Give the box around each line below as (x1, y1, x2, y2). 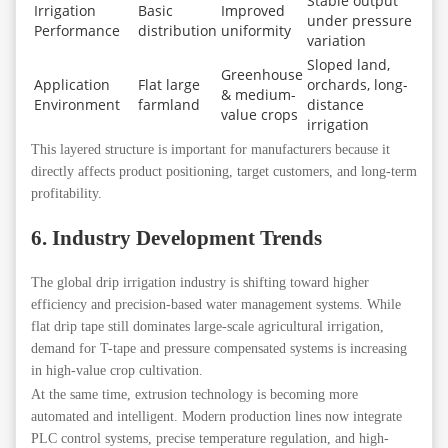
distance (307, 95, 364, 115)
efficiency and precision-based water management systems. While (31, 296, 401, 312)
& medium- (221, 85, 296, 105)
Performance (34, 21, 120, 41)
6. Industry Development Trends (31, 225, 322, 250)
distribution (138, 21, 217, 41)
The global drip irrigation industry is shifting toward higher (31, 274, 369, 290)
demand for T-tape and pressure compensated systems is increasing (31, 340, 407, 356)
